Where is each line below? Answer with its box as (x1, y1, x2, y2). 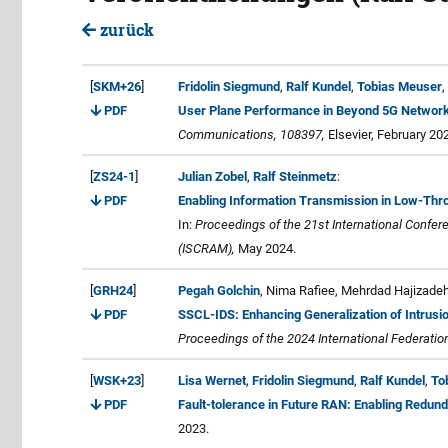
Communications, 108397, (178, 126, 325, 142)
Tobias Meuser (357, 78, 442, 94)
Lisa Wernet (178, 372, 246, 388)
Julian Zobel (178, 168, 247, 184)
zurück (96, 18, 154, 40)
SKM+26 (93, 78, 141, 94)
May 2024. (235, 240, 296, 256)
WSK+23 (93, 372, 141, 388)
